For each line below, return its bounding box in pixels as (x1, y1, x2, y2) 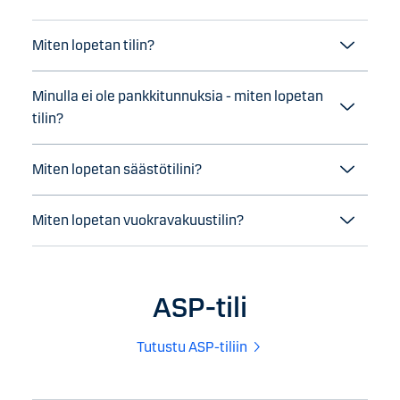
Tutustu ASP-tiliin (137, 337, 248, 355)
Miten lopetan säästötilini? (32, 161, 202, 179)
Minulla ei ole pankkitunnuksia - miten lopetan (32, 87, 323, 105)
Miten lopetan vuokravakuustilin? (32, 212, 244, 229)
